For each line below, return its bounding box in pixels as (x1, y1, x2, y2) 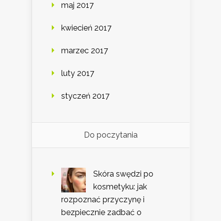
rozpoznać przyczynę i (61, 194, 145, 204)
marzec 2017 (61, 45, 108, 55)
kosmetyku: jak (93, 182, 147, 191)
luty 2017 (61, 68, 94, 78)
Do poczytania (84, 130, 138, 140)
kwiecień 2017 (61, 23, 111, 33)
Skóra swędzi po (93, 169, 153, 179)
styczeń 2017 (61, 91, 110, 101)
